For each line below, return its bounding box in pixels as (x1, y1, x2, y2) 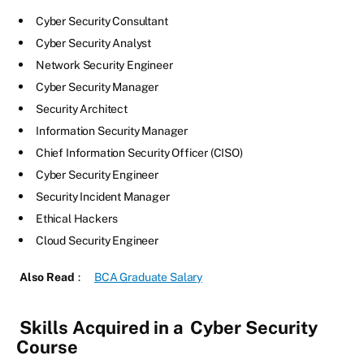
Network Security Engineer (36, 58, 173, 72)
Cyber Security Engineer (36, 168, 158, 182)
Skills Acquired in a (19, 317, 187, 339)
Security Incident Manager (36, 190, 172, 204)
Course (16, 336, 78, 358)
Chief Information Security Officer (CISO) (36, 146, 245, 160)
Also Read (19, 271, 75, 284)
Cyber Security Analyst (36, 37, 152, 50)
